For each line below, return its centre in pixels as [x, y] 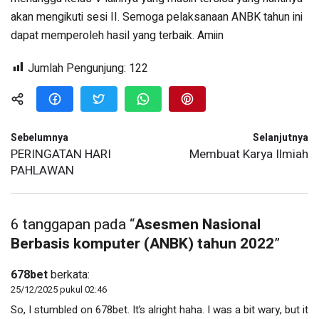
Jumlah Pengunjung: [77, 68]
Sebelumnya [40, 137]
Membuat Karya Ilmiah [249, 154]
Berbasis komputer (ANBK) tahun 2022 [142, 244]
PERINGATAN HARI [61, 154]
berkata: [70, 274]
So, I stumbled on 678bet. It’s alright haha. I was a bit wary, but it [159, 309]
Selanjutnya [281, 137]
